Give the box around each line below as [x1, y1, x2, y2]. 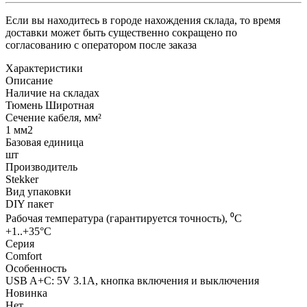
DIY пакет [5, 197, 53, 210]
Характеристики [5, 62, 83, 74]
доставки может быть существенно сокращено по [5, 26, 237, 38]
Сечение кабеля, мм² [5, 111, 101, 123]
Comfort [5, 249, 42, 262]
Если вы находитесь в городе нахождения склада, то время [5, 14, 280, 26]
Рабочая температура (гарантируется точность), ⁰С [5, 212, 242, 224]
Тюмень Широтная [5, 99, 94, 111]
